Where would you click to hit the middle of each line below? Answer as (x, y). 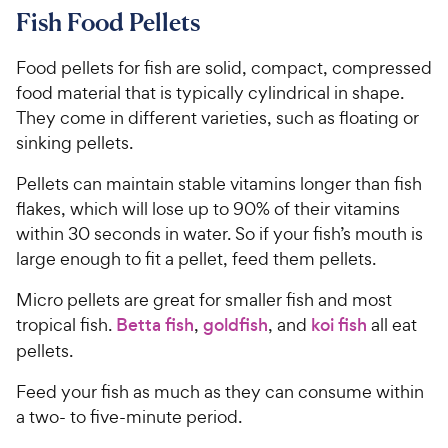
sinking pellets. (74, 142)
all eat (392, 324)
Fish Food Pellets (108, 21)
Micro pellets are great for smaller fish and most (204, 299)
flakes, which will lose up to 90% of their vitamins (208, 208)
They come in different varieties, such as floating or (217, 117)
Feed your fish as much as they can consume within (220, 391)
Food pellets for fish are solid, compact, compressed (224, 67)
